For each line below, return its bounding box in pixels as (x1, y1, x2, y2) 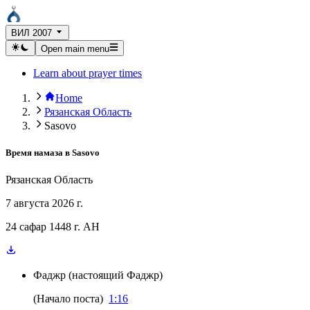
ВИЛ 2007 (11, 28, 52, 39)
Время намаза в (6, 147, 70, 158)
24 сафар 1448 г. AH (6, 221, 100, 232)
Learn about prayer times (33, 66, 142, 79)
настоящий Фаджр (72, 269, 159, 281)
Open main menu (40, 43, 109, 54)
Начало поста (37, 293, 100, 304)
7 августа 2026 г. (6, 197, 83, 209)
